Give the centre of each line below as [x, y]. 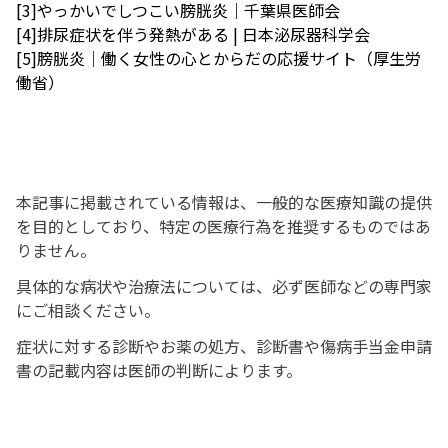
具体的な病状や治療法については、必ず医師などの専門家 [224, 286]
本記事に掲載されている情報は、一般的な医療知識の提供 [224, 202]
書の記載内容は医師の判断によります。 [159, 370]
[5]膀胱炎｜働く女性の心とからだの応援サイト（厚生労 [218, 58]
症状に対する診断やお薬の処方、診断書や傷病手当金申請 [224, 346]
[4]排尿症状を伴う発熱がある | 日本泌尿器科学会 [193, 34]
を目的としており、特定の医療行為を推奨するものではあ [223, 226]
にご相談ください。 [88, 310]
